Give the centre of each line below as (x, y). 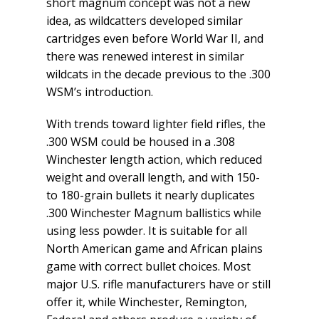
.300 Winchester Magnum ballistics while (154, 213)
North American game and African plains (155, 249)
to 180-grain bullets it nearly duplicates (151, 195)
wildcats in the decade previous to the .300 (158, 74)
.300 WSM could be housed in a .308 (141, 142)
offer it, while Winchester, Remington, (147, 302)
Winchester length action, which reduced (154, 160)
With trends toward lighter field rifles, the (156, 124)
